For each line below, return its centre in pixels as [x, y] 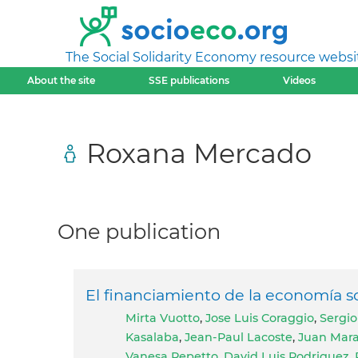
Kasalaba [152, 338]
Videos [300, 80]
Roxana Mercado [199, 153]
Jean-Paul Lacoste [239, 338]
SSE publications [189, 80]
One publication [139, 231]
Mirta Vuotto [168, 318]
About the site [61, 80]
